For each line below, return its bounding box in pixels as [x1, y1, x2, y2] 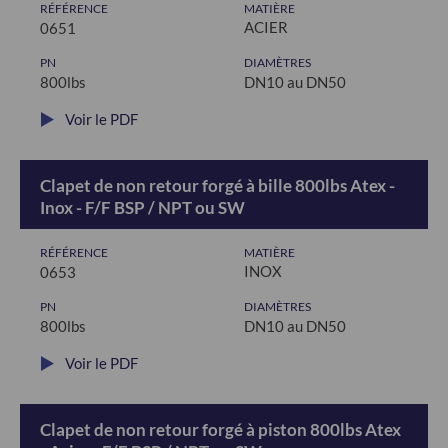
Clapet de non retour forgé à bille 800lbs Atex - [40, 175, 395, 196]
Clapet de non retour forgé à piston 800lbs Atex [40, 419, 401, 440]
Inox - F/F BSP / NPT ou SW [40, 197, 245, 218]
